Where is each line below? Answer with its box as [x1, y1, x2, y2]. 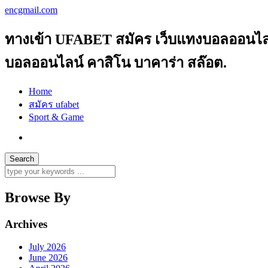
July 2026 [29, 242, 66, 252]
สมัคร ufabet [29, 99, 79, 109]
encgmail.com [5, 5, 57, 15]
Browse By [5, 189, 71, 205]
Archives [5, 217, 47, 230]
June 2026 [29, 252, 68, 263]
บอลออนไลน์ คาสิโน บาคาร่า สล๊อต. [5, 54, 227, 71]
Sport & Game [29, 111, 84, 122]
